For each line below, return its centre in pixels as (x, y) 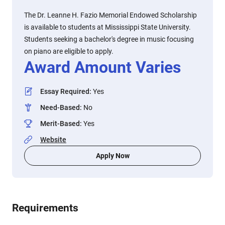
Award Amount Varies (102, 67)
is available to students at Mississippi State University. (107, 27)
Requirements (45, 208)
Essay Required (65, 91)
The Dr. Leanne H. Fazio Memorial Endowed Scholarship (110, 15)
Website (53, 140)
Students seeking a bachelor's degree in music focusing (109, 39)
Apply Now (113, 156)
